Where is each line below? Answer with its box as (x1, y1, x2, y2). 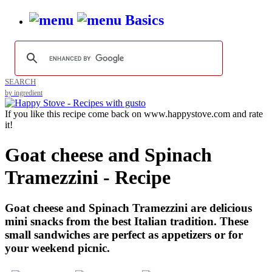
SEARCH (5, 77, 36, 87)
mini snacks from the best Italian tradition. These (5, 215, 248, 228)
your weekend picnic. (5, 242, 110, 255)
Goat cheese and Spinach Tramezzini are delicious (5, 202, 252, 215)
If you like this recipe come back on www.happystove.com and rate (5, 109, 263, 120)
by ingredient (5, 89, 42, 97)
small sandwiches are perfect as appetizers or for (5, 228, 243, 242)
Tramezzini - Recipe (5, 166, 171, 188)
